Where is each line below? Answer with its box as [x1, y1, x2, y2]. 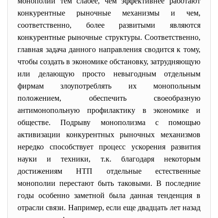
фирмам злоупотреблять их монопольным [18, 82, 200, 90]
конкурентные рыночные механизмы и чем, [18, 9, 200, 17]
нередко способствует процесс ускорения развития [18, 143, 200, 151]
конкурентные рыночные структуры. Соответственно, [18, 33, 200, 41]
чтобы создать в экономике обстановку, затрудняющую [18, 57, 200, 66]
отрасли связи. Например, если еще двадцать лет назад [18, 203, 200, 212]
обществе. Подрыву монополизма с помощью [18, 118, 200, 127]
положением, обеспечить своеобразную [18, 94, 200, 102]
